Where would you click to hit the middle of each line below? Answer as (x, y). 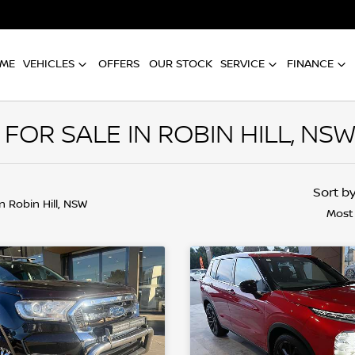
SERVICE (242, 64)
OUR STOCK (181, 64)
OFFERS (119, 64)
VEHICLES (49, 64)
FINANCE (310, 64)
